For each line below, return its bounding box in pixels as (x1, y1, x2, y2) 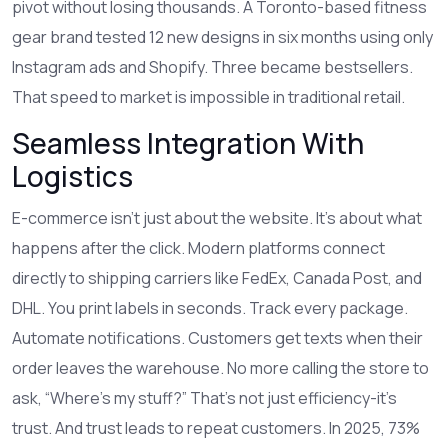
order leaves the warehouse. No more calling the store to (12, 357, 429, 379)
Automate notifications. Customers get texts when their (12, 327, 423, 349)
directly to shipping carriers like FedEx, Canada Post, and (12, 267, 422, 289)
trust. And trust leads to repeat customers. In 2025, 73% (12, 417, 420, 439)
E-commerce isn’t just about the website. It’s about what (12, 207, 422, 229)
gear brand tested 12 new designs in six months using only (12, 26, 433, 48)
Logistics (12, 157, 133, 195)
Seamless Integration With (12, 124, 364, 162)
